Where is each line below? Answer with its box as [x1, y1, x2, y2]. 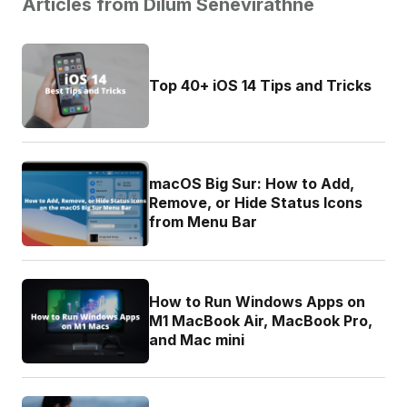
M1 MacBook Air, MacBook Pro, [149, 311, 372, 330]
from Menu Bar [149, 213, 257, 232]
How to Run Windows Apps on [149, 292, 365, 311]
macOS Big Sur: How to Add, [149, 174, 354, 194]
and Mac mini [149, 330, 244, 349]
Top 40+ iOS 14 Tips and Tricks [149, 76, 372, 95]
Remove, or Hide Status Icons [149, 194, 362, 213]
